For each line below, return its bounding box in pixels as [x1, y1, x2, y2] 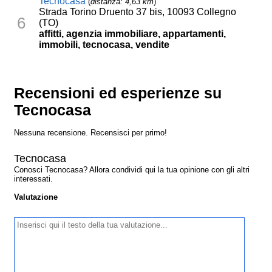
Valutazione [14, 192, 58, 202]
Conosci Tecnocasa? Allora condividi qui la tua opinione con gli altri [14, 165, 250, 175]
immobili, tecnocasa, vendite [39, 39, 170, 50]
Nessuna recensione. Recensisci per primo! [14, 128, 168, 138]
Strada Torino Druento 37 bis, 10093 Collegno [39, 7, 237, 18]
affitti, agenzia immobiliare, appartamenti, [39, 29, 226, 39]
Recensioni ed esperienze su [14, 85, 222, 102]
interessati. [14, 174, 53, 184]
